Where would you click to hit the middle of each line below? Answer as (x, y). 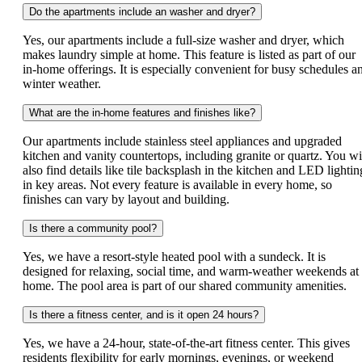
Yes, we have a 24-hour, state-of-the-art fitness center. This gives (186, 343)
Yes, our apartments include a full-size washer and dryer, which (183, 40)
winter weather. (63, 83)
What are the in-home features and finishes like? (142, 112)
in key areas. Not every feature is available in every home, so (177, 184)
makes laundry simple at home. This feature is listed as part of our (189, 54)
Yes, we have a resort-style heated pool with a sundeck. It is (174, 256)
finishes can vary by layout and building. (128, 199)
